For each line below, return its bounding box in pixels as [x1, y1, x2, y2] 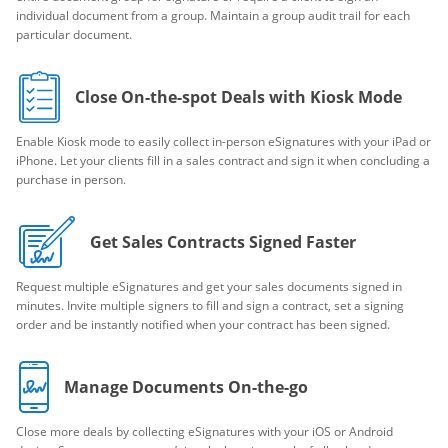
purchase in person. [16, 171, 126, 188]
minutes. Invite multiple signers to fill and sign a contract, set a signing [16, 297, 404, 314]
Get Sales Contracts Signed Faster [90, 231, 356, 253]
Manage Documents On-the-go [64, 376, 308, 398]
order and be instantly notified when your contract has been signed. [16, 316, 390, 333]
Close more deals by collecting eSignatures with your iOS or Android [16, 423, 393, 440]
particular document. [16, 26, 132, 43]
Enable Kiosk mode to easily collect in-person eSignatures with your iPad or [16, 133, 431, 150]
